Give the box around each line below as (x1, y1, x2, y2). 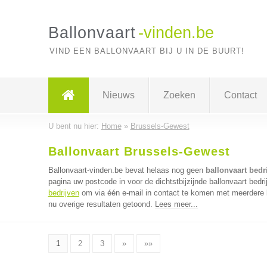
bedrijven (48, 188, 79, 197)
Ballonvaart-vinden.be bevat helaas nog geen (48, 166, 206, 175)
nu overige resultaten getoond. (48, 200, 155, 209)
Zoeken (163, 90, 195, 100)
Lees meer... (154, 200, 198, 209)
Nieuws (102, 90, 135, 100)
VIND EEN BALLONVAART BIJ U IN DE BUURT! (49, 46, 244, 55)
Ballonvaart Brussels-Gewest (48, 145, 230, 158)
